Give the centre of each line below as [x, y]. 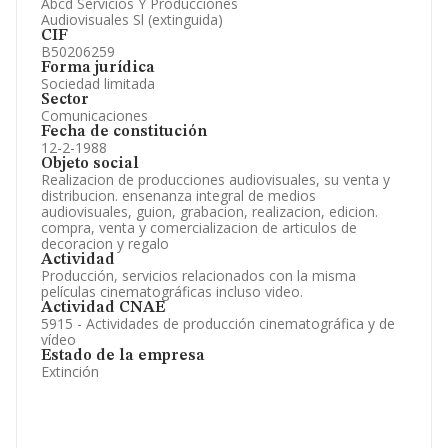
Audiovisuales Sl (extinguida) [132, 19]
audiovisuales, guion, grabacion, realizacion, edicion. [209, 211]
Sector [65, 100]
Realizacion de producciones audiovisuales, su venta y [215, 179]
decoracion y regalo [105, 243]
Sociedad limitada [98, 83]
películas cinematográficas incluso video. [172, 291]
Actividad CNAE [103, 308]
